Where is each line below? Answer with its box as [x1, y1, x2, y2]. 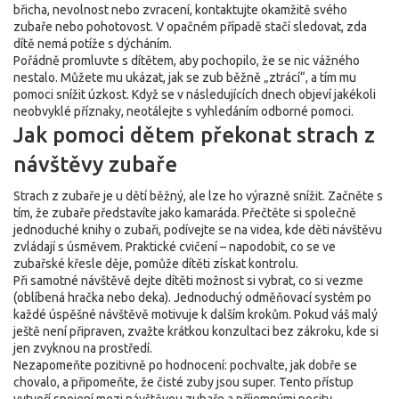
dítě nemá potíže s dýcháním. [13, 37, 172, 51]
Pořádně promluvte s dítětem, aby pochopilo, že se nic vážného [13, 53, 360, 68]
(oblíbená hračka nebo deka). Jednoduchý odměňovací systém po [13, 290, 371, 305]
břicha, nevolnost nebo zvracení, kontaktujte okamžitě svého [13, 3, 347, 17]
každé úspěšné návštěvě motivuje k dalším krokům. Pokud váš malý [13, 307, 378, 322]
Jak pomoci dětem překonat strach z [13, 123, 375, 147]
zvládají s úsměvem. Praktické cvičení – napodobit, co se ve [13, 240, 336, 254]
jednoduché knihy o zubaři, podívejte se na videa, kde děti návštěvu [13, 223, 382, 237]
